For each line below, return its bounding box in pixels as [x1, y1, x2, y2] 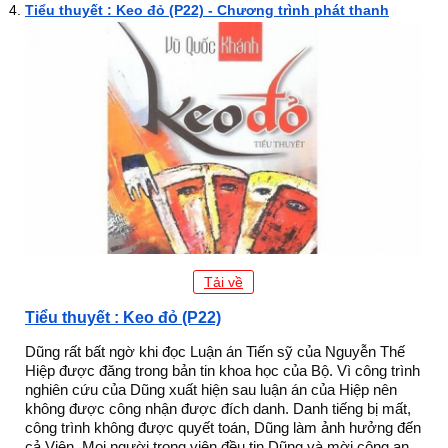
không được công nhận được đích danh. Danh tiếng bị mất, [25, 400, 411, 418]
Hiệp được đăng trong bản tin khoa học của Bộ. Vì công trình [25, 362, 420, 380]
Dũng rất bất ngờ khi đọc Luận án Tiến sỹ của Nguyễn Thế [25, 343, 405, 361]
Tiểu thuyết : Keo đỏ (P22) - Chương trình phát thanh [25, 2, 389, 18]
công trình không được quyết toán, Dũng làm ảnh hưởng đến [25, 419, 421, 437]
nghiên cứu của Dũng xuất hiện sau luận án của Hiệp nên [25, 381, 397, 399]
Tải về [204, 274, 243, 291]
